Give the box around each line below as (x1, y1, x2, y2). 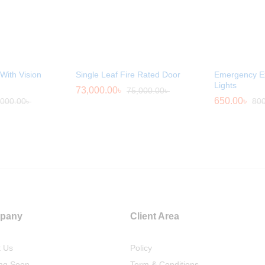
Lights (214, 80, 237, 91)
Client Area (130, 211, 179, 222)
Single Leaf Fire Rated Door (76, 70, 180, 80)
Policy (130, 243, 152, 253)
